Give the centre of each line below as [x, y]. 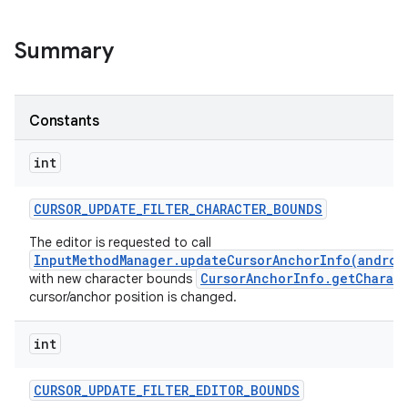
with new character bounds [112, 279]
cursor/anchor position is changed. [133, 297]
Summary [64, 51]
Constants [64, 121]
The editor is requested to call [120, 242]
